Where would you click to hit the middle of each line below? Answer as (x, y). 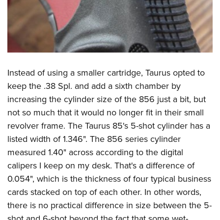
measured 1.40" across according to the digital (95, 152)
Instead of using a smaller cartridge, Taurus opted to (106, 73)
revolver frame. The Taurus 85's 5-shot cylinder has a (109, 126)
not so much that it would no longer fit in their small (106, 112)
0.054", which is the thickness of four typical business (109, 179)
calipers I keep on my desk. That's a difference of (101, 165)
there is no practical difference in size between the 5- (110, 205)
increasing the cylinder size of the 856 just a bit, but (107, 99)
